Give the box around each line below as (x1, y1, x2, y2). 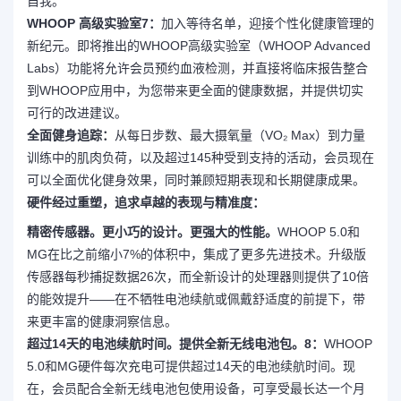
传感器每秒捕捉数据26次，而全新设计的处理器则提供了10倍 (27, 269, 369, 284)
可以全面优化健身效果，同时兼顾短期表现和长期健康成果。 (27, 173, 365, 187)
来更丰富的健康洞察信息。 (27, 314, 177, 328)
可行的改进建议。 (27, 106, 127, 120)
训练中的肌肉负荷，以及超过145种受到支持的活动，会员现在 (27, 150, 374, 165)
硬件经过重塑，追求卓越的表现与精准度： (27, 195, 265, 209)
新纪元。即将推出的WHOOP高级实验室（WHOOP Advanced (27, 38, 371, 53)
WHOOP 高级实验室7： (27, 16, 161, 30)
